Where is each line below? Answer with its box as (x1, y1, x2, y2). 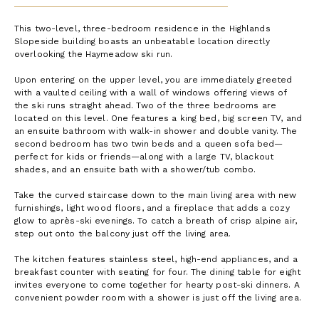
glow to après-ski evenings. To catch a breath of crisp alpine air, (14, 215, 297, 226)
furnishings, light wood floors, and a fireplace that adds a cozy (14, 202, 290, 213)
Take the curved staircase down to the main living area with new (14, 189, 297, 200)
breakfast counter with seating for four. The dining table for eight (14, 266, 301, 277)
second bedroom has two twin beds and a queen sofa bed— (14, 138, 283, 149)
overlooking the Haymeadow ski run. (14, 48, 173, 59)
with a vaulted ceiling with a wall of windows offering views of (14, 87, 288, 98)
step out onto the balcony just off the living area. (14, 228, 231, 239)
